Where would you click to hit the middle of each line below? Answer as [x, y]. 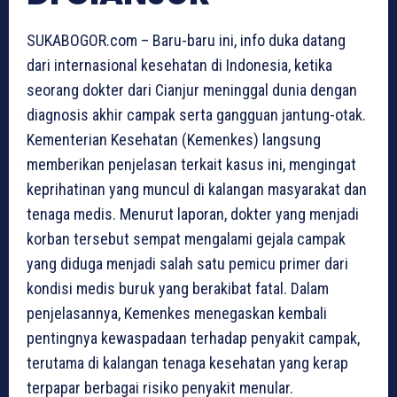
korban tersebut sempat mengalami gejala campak [186, 239]
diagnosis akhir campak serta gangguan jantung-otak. [196, 115]
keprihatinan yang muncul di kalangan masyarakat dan [197, 190]
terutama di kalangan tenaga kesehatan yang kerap [187, 363]
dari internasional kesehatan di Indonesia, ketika [179, 66]
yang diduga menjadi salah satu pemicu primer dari [187, 264]
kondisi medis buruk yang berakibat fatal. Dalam [178, 289]
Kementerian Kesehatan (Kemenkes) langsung [174, 140]
